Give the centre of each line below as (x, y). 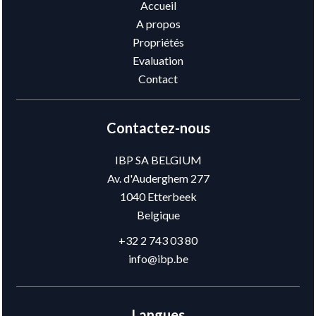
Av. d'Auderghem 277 (158, 178)
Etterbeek (171, 196)
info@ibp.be (158, 259)
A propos (158, 24)
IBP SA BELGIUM (158, 160)
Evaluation (158, 60)
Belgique (158, 215)
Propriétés (158, 42)
